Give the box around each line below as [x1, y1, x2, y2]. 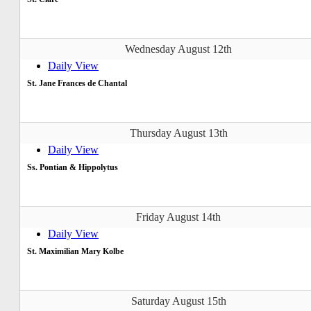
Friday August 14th [136, 210, 221, 223]
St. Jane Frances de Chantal [27, 78, 127, 88]
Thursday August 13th [129, 126, 228, 139]
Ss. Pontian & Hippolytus [27, 162, 118, 172]
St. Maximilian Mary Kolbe [27, 246, 124, 256]
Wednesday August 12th [125, 42, 232, 55]
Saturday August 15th [131, 294, 226, 307]
